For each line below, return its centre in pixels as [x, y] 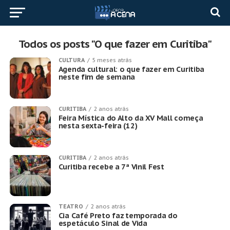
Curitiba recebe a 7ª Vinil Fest [111, 167]
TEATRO [71, 206]
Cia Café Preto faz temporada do [118, 215]
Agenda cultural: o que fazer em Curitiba [131, 69]
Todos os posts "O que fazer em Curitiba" [115, 44]
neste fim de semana [97, 77]
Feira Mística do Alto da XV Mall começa [131, 118]
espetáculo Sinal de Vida [103, 223]
